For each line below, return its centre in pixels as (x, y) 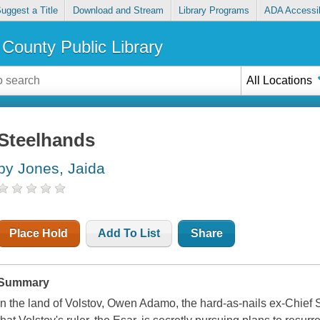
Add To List (129, 234)
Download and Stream (118, 11)
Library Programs (214, 11)
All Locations (280, 80)
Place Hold (39, 234)
